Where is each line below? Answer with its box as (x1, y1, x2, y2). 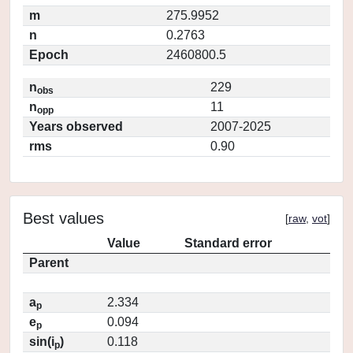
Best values (23, 210, 104, 227)
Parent (29, 256, 69, 269)
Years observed (29, 120, 123, 133)
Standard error (184, 236, 272, 250)
